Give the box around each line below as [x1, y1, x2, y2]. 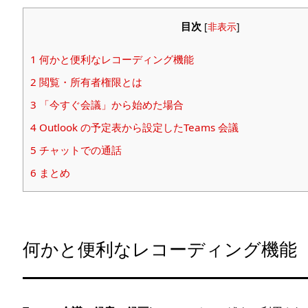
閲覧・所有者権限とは [36, 75, 142, 89]
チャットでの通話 [36, 143, 122, 157]
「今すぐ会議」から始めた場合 [36, 98, 184, 112]
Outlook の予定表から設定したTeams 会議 [36, 120, 239, 135]
